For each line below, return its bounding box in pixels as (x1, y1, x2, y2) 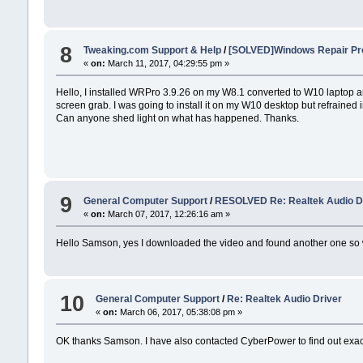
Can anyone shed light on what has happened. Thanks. (55, 113, 299, 125)
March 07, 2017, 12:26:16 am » (105, 208, 230, 219)
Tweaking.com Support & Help (83, 45, 221, 57)
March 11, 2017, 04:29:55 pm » (105, 58, 229, 69)
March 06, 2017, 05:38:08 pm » (117, 307, 242, 318)
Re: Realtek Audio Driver (226, 293, 342, 305)
